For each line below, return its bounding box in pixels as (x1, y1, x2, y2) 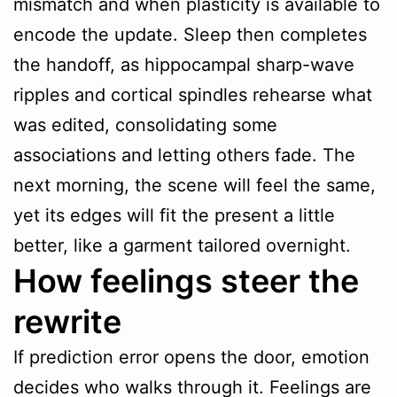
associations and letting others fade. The (13, 144, 355, 167)
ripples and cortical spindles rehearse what (13, 84, 372, 106)
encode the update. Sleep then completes (13, 24, 367, 46)
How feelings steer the (13, 261, 359, 301)
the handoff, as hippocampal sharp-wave (13, 54, 354, 76)
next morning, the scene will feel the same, (13, 175, 376, 197)
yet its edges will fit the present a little (13, 205, 335, 227)
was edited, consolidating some (13, 114, 277, 136)
